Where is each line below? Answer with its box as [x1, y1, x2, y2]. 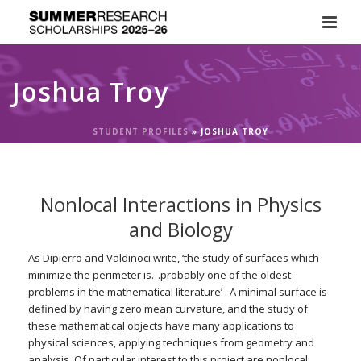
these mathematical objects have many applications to [28, 318, 294, 333]
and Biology [128, 216, 233, 243]
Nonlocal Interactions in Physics [39, 191, 322, 218]
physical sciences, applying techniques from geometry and [28, 335, 314, 350]
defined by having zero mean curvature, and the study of [28, 301, 308, 316]
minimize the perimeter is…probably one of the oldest [28, 268, 291, 282]
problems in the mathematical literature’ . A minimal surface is [28, 284, 327, 299]
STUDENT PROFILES [93, 126, 189, 137]
